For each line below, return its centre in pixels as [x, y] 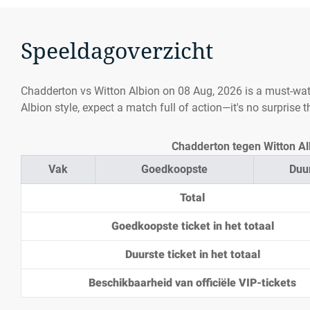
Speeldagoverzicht [117, 51]
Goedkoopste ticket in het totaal [192, 226]
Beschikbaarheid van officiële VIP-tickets [192, 283]
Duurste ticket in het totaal [192, 254]
